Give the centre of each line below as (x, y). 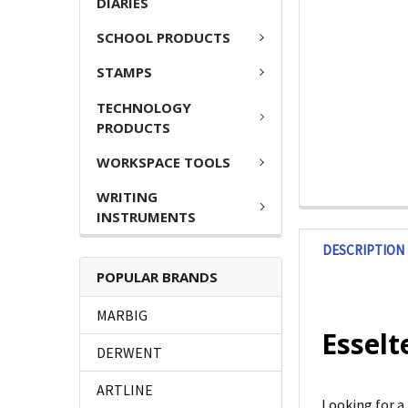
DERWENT (129, 353)
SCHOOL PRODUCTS (163, 37)
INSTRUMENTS (146, 217)
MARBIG (122, 316)
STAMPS (124, 72)
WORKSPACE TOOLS (163, 162)
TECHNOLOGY (144, 107)
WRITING (127, 197)
